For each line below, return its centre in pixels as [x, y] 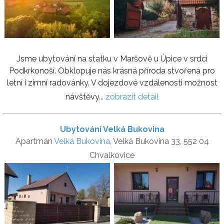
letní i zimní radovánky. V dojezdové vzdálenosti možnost [112, 82]
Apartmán [34, 141]
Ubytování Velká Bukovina [112, 129]
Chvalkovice [112, 155]
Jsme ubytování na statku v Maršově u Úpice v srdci [112, 58]
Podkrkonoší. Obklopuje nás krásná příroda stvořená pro [112, 70]
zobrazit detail [132, 96]
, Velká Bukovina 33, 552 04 [159, 141]
